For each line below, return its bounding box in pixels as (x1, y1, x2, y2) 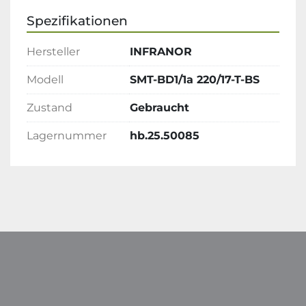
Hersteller (27, 45, 80, 58)
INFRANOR (130, 45, 192, 58)
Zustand (27, 101, 72, 114)
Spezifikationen (27, 13, 128, 29)
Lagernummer (27, 129, 107, 142)
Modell (27, 73, 64, 86)
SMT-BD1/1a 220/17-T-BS (130, 73, 260, 86)
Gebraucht (130, 101, 189, 114)
